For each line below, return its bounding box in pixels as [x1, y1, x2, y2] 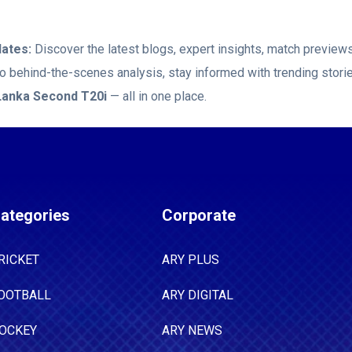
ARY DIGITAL [162, 288, 233, 302]
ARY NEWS [162, 323, 222, 338]
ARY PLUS [162, 252, 219, 267]
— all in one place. [107, 89, 207, 104]
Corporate [162, 206, 236, 225]
